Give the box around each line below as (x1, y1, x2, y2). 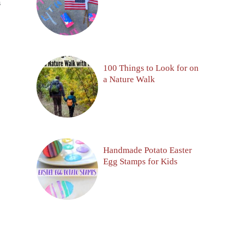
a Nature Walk (103, 74, 155, 84)
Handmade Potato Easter (103, 145, 192, 155)
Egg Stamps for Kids (103, 156, 178, 166)
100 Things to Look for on (103, 63, 199, 73)
